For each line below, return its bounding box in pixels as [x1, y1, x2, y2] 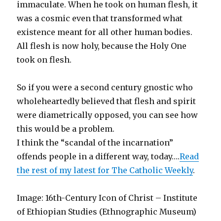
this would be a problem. [17, 123, 115, 134]
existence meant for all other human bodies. [17, 27, 193, 37]
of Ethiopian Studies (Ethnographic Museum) [17, 206, 197, 217]
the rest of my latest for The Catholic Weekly [17, 165, 193, 175]
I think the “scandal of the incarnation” [17, 137, 174, 147]
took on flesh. [17, 54, 72, 65]
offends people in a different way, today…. [17, 151, 180, 161]
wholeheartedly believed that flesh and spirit [17, 96, 196, 106]
